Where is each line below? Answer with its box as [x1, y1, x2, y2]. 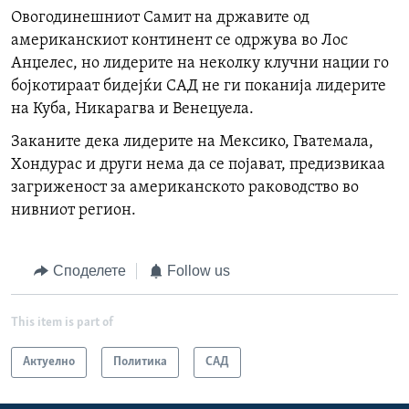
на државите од [194, 9, 309, 27]
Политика [113, 354, 167, 369]
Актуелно [23, 354, 75, 369]
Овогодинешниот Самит [11, 9, 194, 27]
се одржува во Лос [212, 32, 348, 50]
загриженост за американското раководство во [11, 179, 359, 197]
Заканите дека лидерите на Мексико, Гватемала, [11, 133, 373, 152]
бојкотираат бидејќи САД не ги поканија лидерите [11, 78, 386, 96]
